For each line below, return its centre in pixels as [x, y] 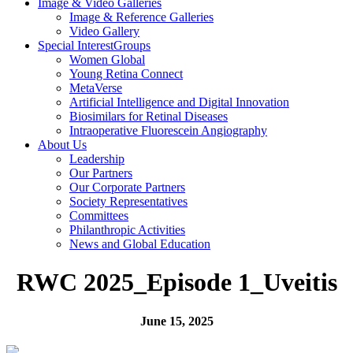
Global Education [167, 244]
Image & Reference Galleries [141, 17]
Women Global [107, 59]
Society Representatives [128, 201]
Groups [132, 45]
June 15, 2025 [176, 321]
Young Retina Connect [126, 74]
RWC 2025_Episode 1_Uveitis [176, 282]
